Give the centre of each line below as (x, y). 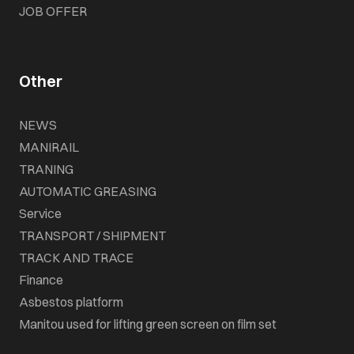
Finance (41, 280)
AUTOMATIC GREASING (88, 192)
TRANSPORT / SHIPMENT (92, 236)
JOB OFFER (53, 11)
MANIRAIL (49, 147)
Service (40, 214)
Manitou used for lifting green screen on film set (148, 324)
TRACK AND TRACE (76, 258)
